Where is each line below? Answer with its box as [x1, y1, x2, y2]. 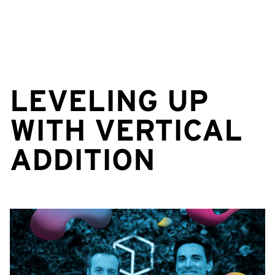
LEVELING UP [10, 83, 209, 118]
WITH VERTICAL [10, 112, 242, 148]
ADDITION [10, 142, 155, 177]
